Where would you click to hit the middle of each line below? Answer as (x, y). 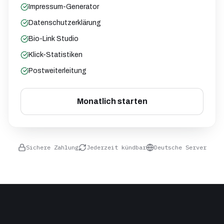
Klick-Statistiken (55, 55)
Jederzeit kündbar (116, 147)
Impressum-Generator (64, 7)
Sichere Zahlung (52, 147)
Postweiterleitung (57, 71)
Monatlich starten (112, 101)
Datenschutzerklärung (65, 23)
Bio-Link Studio (53, 39)
